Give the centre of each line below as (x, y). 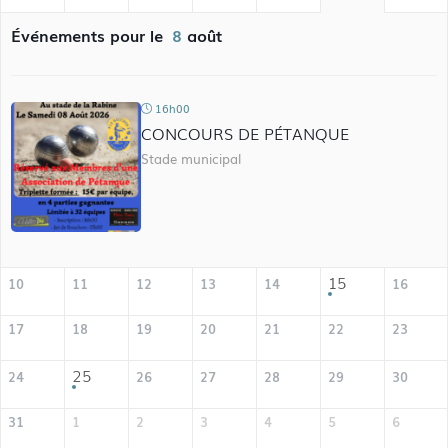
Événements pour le (89, 35)
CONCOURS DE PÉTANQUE (245, 133)
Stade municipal (191, 158)
